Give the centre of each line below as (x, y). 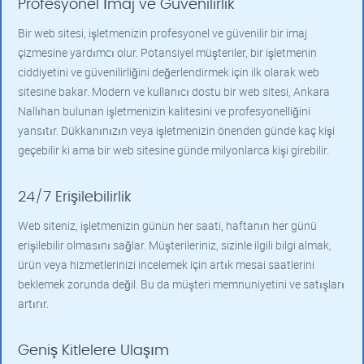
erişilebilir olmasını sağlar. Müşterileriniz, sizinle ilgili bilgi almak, (175, 245)
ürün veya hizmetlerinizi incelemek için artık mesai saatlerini (166, 264)
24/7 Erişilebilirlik (75, 197)
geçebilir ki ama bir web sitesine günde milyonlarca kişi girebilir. (173, 150)
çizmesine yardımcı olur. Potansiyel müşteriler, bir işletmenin (167, 52)
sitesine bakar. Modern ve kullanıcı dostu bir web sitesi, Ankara (174, 91)
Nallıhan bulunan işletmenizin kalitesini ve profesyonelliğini (164, 111)
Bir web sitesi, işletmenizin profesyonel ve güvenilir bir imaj (162, 33)
